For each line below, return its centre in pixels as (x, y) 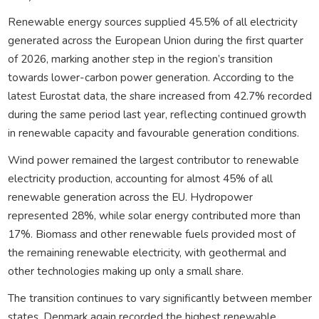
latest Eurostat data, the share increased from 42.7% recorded (159, 95)
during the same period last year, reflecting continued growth (157, 114)
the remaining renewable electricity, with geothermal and (147, 252)
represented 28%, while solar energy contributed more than (154, 215)
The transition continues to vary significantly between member (159, 298)
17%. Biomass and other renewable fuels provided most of (151, 234)
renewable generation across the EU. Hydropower (130, 197)
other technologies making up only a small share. (125, 271)
